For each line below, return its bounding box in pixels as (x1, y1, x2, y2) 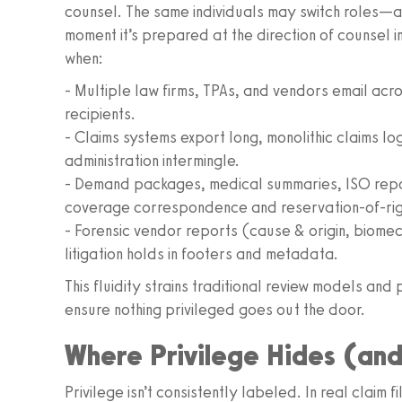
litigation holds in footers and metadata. (65, 244, 338, 264)
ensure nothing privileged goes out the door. (65, 300, 365, 319)
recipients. (65, 104, 135, 124)
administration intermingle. (65, 151, 240, 170)
